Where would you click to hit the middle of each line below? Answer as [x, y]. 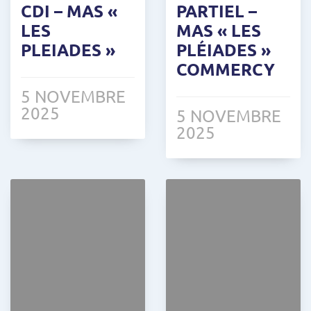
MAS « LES [219, 30]
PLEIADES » [68, 49]
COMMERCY [226, 69]
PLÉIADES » [224, 49]
